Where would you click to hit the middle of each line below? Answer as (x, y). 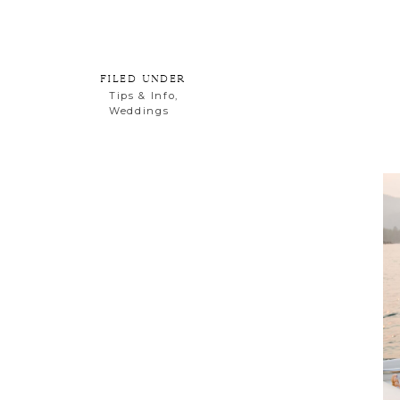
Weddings (139, 111)
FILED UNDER (142, 79)
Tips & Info (142, 96)
